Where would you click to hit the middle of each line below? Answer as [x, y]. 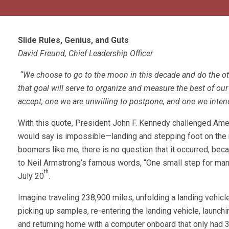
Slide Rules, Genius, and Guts [73, 40]
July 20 [31, 176]
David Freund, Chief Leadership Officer [85, 54]
